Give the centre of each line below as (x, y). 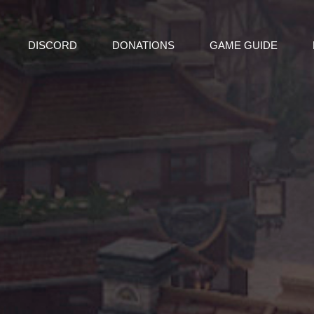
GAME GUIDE (243, 45)
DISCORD (52, 45)
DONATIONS (143, 45)
